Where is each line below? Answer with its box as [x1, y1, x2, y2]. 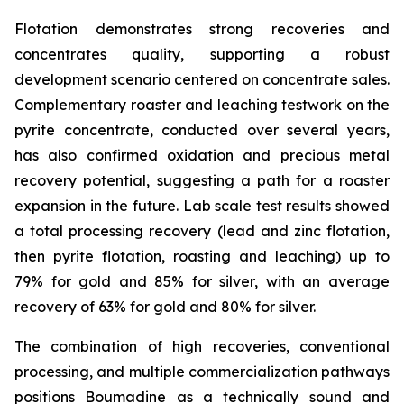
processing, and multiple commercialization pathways [14, 362, 390, 381]
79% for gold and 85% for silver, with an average [14, 271, 390, 290]
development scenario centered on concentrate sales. [14, 69, 390, 88]
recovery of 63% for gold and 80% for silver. [14, 297, 316, 316]
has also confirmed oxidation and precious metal [14, 145, 390, 164]
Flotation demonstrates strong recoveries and [14, 19, 390, 38]
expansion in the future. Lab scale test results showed [14, 196, 390, 215]
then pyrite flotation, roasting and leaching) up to [14, 246, 390, 265]
